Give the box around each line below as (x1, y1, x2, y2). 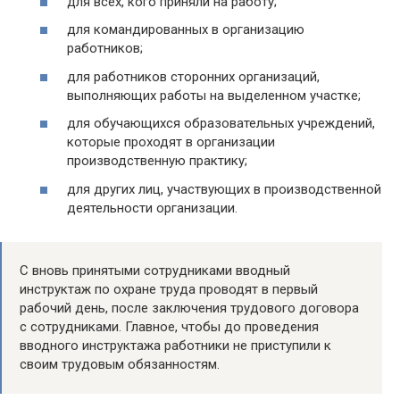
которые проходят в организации (67, 134, 275, 151)
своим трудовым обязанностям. (20, 355, 220, 372)
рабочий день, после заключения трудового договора (20, 299, 359, 316)
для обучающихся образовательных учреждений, (67, 115, 375, 132)
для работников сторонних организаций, (67, 68, 320, 85)
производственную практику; (67, 153, 247, 170)
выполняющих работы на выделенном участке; (67, 87, 361, 104)
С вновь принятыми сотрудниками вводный (20, 262, 290, 279)
